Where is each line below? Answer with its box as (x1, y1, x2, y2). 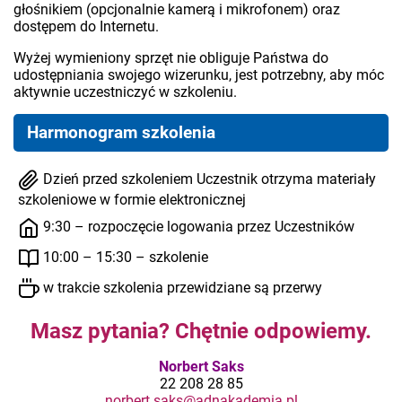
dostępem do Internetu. (13, 17, 159, 35)
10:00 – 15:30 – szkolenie (39, 249, 208, 266)
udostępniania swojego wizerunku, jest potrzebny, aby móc (13, 66, 384, 83)
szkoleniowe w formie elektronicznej (18, 190, 246, 208)
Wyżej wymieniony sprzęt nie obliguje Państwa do (13, 48, 328, 66)
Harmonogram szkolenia (27, 121, 215, 143)
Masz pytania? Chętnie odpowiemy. (31, 318, 371, 344)
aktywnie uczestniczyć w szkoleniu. (13, 83, 237, 100)
